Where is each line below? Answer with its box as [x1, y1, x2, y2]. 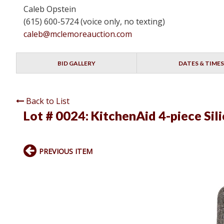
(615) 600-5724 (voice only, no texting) [23, 16, 165, 27]
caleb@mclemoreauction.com [23, 28, 132, 40]
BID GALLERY [57, 59, 96, 67]
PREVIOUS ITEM [39, 146, 92, 156]
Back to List [26, 95, 69, 107]
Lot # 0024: [23, 108, 91, 123]
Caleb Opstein [23, 3, 76, 15]
